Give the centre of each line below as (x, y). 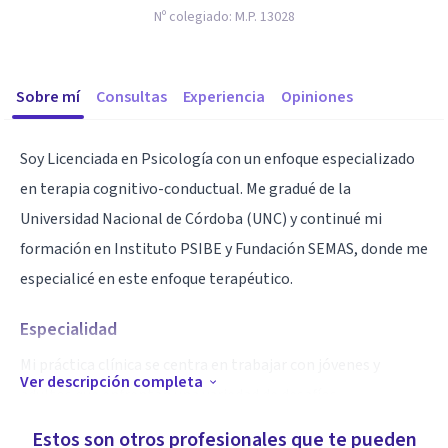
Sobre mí (48, 97)
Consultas (131, 97)
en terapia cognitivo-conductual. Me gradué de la (185, 189)
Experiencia (224, 97)
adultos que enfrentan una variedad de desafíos (178, 395)
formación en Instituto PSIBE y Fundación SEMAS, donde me (224, 249)
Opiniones (317, 97)
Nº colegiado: (194, 17)
